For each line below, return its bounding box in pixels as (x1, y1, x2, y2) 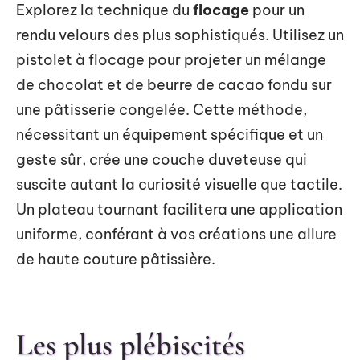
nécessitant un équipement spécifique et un (16, 125, 323, 145)
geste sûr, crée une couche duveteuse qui (16, 150, 307, 170)
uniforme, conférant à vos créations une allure (16, 225, 337, 244)
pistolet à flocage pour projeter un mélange (16, 51, 326, 70)
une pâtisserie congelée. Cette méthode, (16, 100, 307, 120)
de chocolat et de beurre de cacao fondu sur (16, 76, 332, 95)
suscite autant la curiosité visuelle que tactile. (16, 175, 342, 194)
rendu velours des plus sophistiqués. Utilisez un (16, 26, 344, 45)
